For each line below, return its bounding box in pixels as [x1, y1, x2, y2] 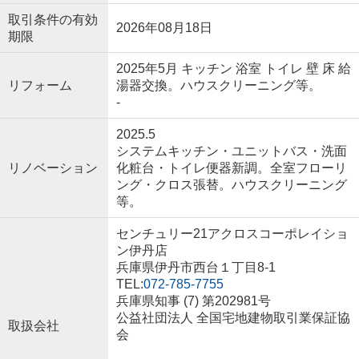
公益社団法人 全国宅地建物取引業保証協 [115, 310, 350, 325]
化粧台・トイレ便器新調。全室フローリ [115, 160, 347, 175]
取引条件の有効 [7, 12, 98, 26]
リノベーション [7, 160, 98, 175]
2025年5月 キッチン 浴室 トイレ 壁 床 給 [115, 61, 351, 75]
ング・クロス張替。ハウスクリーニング [115, 177, 347, 192]
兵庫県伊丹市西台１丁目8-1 [115, 260, 279, 274]
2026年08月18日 [115, 20, 212, 34]
